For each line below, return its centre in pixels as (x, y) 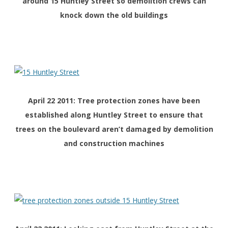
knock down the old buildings (114, 15)
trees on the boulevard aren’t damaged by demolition (114, 129)
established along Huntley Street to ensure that (114, 115)
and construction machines (114, 144)
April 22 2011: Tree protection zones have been (114, 101)
